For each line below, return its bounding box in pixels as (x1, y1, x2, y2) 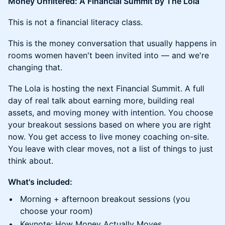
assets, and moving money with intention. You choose (8, 107, 213, 118)
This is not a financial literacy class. (8, 17, 143, 27)
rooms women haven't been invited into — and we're (8, 50, 209, 60)
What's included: (8, 177, 72, 187)
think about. (8, 156, 53, 166)
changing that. (8, 62, 62, 72)
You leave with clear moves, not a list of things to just (8, 144, 213, 154)
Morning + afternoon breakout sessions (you (20, 194, 190, 204)
